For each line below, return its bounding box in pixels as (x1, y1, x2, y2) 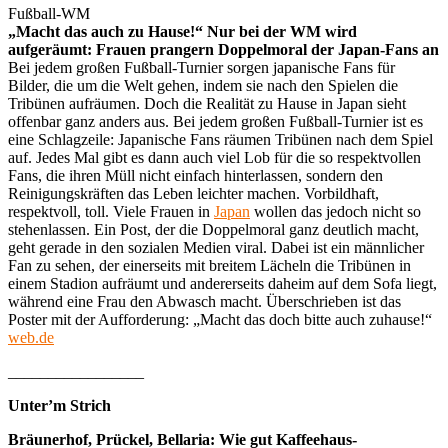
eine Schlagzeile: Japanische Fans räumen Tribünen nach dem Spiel (8, 130, 433, 148)
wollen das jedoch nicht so (250, 202, 421, 220)
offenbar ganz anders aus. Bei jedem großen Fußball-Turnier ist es (8, 112, 423, 130)
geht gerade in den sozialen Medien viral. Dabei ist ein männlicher (8, 238, 424, 256)
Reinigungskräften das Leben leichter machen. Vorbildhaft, (8, 184, 379, 202)
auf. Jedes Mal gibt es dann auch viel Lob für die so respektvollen (8, 148, 421, 166)
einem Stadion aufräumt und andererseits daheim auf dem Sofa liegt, (8, 274, 437, 292)
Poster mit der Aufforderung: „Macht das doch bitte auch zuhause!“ (8, 310, 432, 328)
